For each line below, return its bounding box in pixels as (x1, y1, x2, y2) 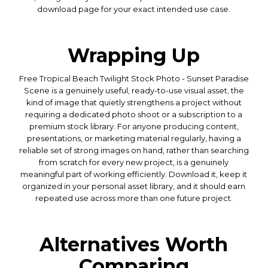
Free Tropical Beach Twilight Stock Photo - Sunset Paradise (19, 73, 249, 83)
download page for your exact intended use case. (37, 4, 231, 14)
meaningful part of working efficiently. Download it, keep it (20, 169, 248, 179)
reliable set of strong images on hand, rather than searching (19, 145, 249, 155)
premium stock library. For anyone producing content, (29, 121, 239, 131)
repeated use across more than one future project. (35, 193, 233, 203)
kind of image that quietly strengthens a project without (26, 97, 242, 107)
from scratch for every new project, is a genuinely (39, 157, 229, 167)
